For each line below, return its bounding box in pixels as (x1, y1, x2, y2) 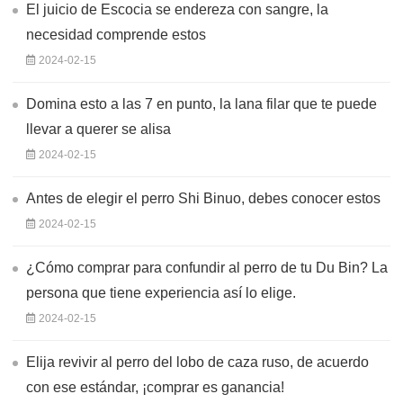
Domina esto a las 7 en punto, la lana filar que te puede (26, 95, 377, 112)
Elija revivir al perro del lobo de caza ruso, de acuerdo (26, 354, 369, 370)
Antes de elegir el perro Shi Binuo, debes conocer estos (26, 190, 381, 206)
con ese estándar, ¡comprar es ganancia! (26, 379, 284, 395)
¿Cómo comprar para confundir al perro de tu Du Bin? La (26, 259, 388, 275)
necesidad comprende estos (26, 26, 206, 42)
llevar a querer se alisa (26, 121, 171, 137)
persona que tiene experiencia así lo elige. (26, 284, 296, 300)
